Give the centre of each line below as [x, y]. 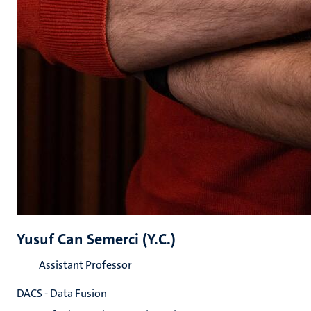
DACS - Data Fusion [62, 293]
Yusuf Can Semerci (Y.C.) [96, 239]
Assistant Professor [85, 265]
